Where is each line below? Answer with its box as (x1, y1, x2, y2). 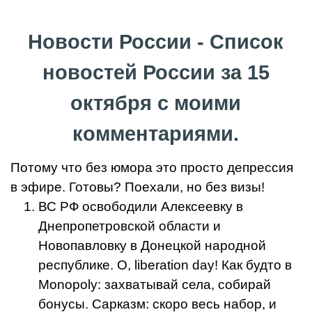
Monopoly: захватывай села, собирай (38, 276, 271, 292)
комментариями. (72, 121, 240, 145)
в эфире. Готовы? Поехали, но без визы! (10, 179, 265, 194)
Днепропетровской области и (38, 218, 221, 233)
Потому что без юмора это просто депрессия (10, 159, 293, 175)
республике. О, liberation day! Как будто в (38, 257, 292, 272)
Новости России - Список (28, 29, 284, 53)
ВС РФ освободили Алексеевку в (38, 198, 243, 214)
